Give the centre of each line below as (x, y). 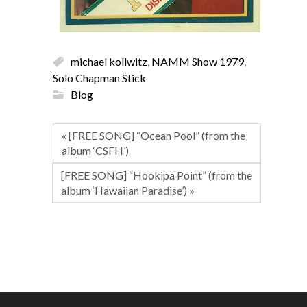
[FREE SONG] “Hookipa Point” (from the (157, 175)
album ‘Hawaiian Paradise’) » (128, 190)
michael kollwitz (109, 61)
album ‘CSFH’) (95, 150)
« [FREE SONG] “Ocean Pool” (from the (153, 135)
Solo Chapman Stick (99, 77)
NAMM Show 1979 (198, 61)
